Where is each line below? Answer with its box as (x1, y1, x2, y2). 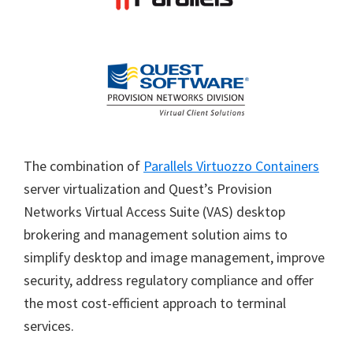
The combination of (24, 157, 143, 175)
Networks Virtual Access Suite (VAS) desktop (24, 203, 285, 221)
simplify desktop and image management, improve (24, 248, 325, 266)
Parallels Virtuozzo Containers (143, 157, 319, 175)
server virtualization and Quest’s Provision (24, 180, 272, 198)
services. (24, 317, 74, 335)
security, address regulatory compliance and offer (24, 271, 314, 289)
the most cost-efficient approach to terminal (24, 294, 286, 312)
